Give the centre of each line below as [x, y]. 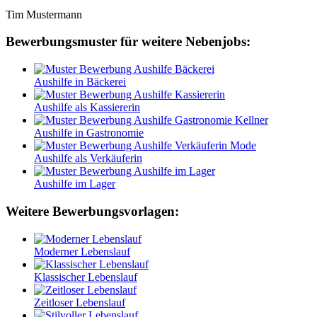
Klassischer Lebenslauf [86, 277]
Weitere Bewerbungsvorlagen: [92, 211]
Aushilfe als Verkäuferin [88, 158]
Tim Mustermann [44, 14]
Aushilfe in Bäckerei [80, 82]
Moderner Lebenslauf [82, 251]
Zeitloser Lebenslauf [80, 302]
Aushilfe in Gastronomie [89, 133]
